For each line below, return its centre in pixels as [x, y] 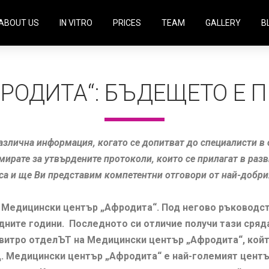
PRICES [127, 23]
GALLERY [223, 23]
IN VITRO [76, 23]
